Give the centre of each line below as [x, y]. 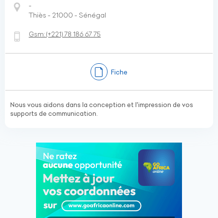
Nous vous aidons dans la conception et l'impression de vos [102, 105]
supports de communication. [54, 113]
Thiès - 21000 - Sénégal [67, 15]
